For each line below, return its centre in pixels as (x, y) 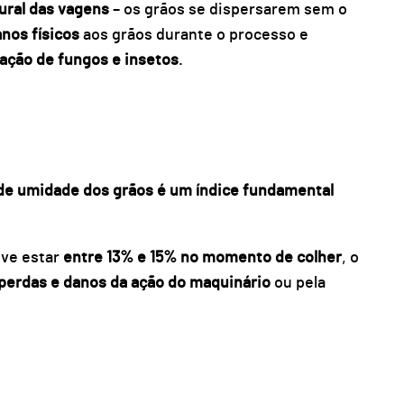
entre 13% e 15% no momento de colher (202, 257)
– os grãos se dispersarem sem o (230, 10)
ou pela (299, 283)
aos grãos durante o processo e (193, 36)
